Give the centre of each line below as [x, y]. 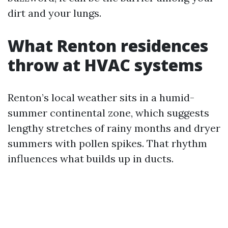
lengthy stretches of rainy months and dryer [114, 128]
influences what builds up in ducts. [91, 159]
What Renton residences [108, 46]
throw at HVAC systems [105, 65]
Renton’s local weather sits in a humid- [101, 97]
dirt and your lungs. [54, 13]
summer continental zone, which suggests [108, 113]
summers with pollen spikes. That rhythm [107, 143]
